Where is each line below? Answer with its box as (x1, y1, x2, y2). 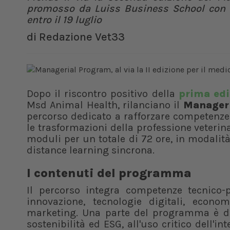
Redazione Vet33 (39, 30, 125, 44)
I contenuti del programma (27, 166, 191, 180)
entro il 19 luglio (27, 14, 102, 26)
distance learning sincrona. (27, 144, 155, 156)
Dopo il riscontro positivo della (27, 88, 179, 100)
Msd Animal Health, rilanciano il (27, 99, 183, 111)
